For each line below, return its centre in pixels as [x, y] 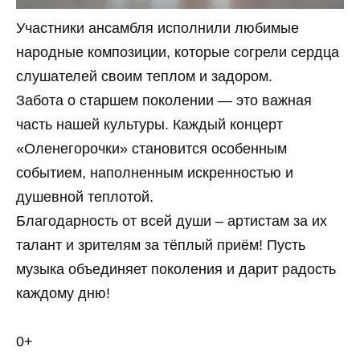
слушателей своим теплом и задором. [144, 76]
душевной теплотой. [85, 196]
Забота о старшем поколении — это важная [164, 100]
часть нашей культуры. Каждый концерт [149, 124]
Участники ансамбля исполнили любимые [157, 28]
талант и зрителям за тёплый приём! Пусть [161, 245]
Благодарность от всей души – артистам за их [172, 221]
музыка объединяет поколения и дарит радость [176, 269]
